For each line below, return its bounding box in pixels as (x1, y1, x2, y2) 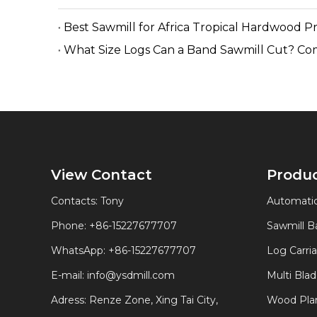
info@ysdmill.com (87, 269, 175, 282)
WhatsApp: (51, 244, 108, 257)
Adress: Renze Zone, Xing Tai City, (51, 294, 221, 306)
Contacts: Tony (51, 195, 124, 207)
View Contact (51, 166, 152, 183)
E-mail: (51, 269, 87, 282)
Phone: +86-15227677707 (51, 219, 177, 232)
